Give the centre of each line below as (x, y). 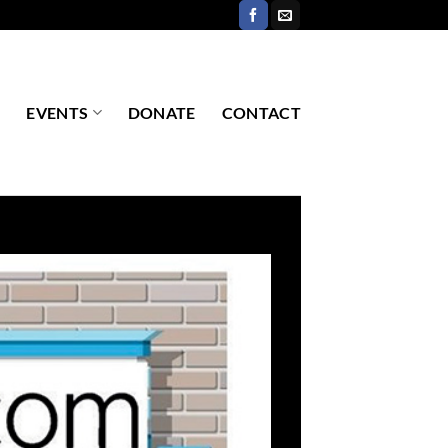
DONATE (161, 112)
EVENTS (57, 112)
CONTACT (261, 112)
